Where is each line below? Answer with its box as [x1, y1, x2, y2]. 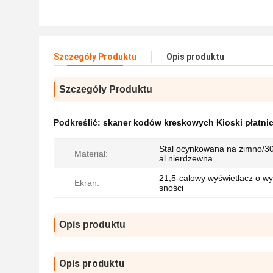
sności [159, 183, 183, 193]
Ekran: [74, 178, 99, 188]
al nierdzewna [159, 154, 213, 163]
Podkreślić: [54, 118, 103, 127]
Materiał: [74, 149, 108, 158]
